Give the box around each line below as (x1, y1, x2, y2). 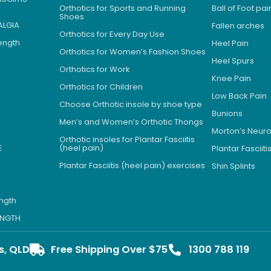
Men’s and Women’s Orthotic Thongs (59, 116, 203, 128)
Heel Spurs (212, 55, 255, 67)
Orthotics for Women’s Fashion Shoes (59, 46, 206, 58)
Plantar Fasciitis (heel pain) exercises (59, 160, 205, 172)
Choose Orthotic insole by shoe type (59, 99, 202, 111)
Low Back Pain (212, 90, 267, 102)
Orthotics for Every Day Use (59, 28, 165, 41)
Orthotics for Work (59, 64, 130, 76)
